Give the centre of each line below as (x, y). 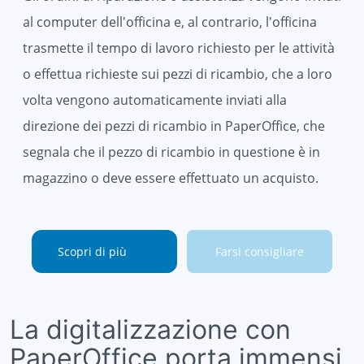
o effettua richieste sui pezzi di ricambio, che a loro (178, 74)
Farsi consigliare (260, 252)
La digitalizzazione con (150, 330)
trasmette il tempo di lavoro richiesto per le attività (179, 48)
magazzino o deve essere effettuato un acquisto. (171, 178)
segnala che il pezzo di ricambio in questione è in (171, 152)
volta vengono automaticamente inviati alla (155, 100)
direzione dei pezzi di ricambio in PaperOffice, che (174, 126)
